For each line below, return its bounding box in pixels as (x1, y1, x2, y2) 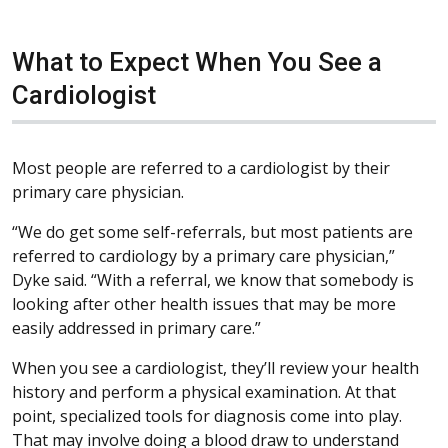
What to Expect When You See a (12, 47, 382, 78)
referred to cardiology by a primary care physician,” (12, 245, 395, 268)
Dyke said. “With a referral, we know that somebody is (12, 269, 414, 292)
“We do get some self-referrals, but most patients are (12, 221, 413, 244)
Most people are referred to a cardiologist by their (12, 157, 390, 180)
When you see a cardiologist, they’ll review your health (12, 357, 419, 380)
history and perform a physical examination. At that (12, 381, 396, 404)
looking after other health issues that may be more (12, 293, 396, 316)
